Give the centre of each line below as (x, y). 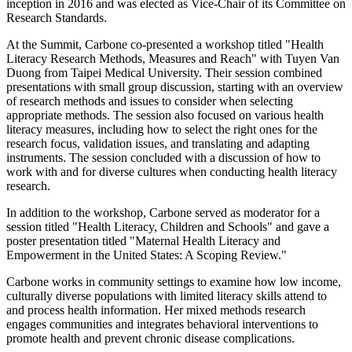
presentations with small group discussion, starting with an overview (175, 87)
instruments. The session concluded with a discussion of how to (163, 158)
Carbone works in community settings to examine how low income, (174, 282)
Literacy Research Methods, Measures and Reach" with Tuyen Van (173, 59)
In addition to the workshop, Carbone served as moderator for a (163, 213)
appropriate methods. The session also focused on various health (165, 115)
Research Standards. (57, 18)
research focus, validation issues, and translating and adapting (158, 144)
